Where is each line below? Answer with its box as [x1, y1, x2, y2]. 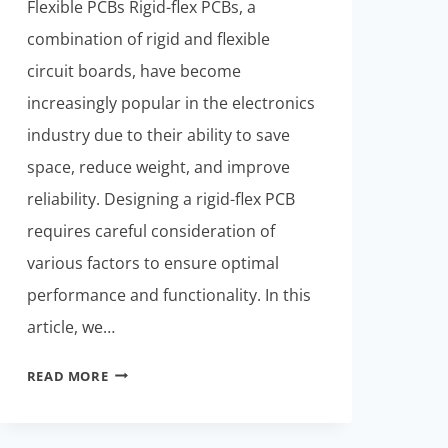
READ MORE [26, 366, 109, 385]
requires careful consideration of [26, 219, 275, 242]
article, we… [26, 315, 115, 338]
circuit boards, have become [26, 59, 241, 82]
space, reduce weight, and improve [26, 155, 290, 178]
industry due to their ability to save [26, 123, 290, 146]
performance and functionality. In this [26, 283, 311, 306]
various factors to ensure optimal [26, 251, 279, 274]
